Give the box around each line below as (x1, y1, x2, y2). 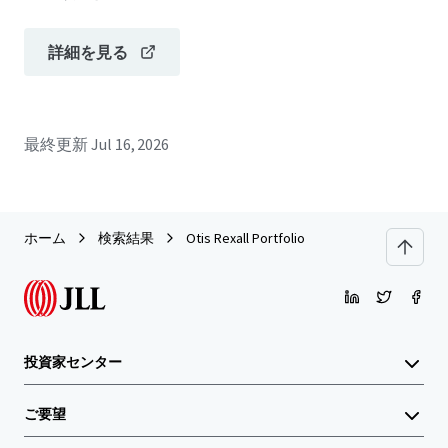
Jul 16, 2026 (90, 134, 170, 154)
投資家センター (24, 353, 122, 371)
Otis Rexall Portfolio (186, 229, 305, 247)
